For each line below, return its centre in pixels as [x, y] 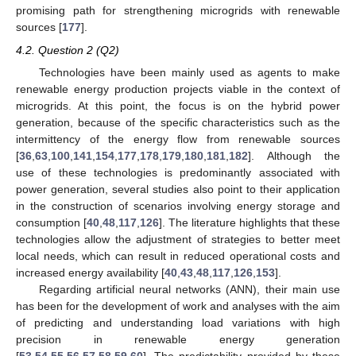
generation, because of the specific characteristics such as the [178, 122]
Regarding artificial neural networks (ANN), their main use [189, 289]
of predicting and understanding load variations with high [178, 322]
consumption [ [51, 222]
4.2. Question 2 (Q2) [68, 50]
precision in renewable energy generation [178, 339]
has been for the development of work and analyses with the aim [178, 306]
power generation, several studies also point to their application [178, 189]
